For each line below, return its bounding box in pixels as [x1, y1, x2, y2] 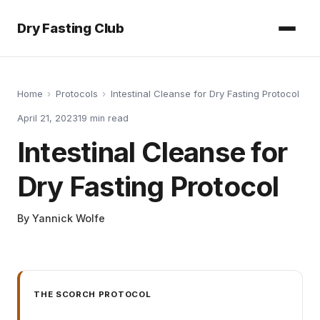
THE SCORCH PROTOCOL [34, 289, 151, 299]
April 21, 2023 [17, 112, 78, 124]
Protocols [55, 88, 98, 100]
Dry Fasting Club [17, 20, 125, 36]
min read [87, 112, 129, 124]
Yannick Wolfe [32, 212, 105, 225]
